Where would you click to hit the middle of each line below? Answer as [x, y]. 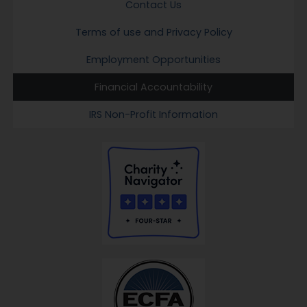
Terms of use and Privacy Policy [153, 32]
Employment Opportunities [153, 60]
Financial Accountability [153, 87]
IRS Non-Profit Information [153, 114]
